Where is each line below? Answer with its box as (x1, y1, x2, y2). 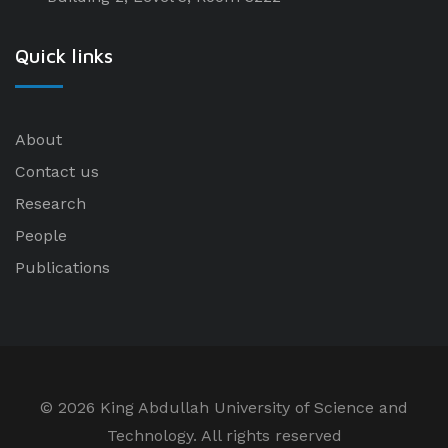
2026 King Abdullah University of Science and (58, 398, 408, 417)
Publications (15, 258, 110, 277)
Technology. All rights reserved (106, 426, 342, 445)
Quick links (15, 44, 113, 67)
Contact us (15, 162, 99, 181)
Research (15, 194, 86, 213)
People (15, 226, 67, 245)
